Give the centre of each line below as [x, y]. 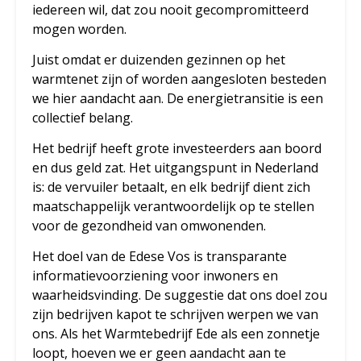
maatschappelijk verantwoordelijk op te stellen [173, 207]
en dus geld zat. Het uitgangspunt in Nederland [175, 168]
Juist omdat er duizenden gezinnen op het [159, 60]
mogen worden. [79, 29]
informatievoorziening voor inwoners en [155, 276]
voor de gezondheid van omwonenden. [149, 226]
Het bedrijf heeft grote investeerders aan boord [177, 149]
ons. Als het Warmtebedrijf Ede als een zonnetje [176, 334]
